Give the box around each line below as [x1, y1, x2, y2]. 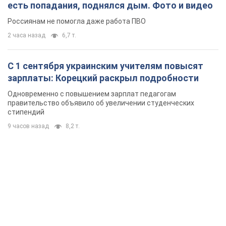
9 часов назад [8, 122, 49, 130]
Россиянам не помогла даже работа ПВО [8, 17, 146, 25]
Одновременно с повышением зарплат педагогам [8, 89, 176, 98]
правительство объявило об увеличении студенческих [8, 98, 194, 107]
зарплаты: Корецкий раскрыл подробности [8, 72, 199, 83]
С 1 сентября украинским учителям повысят [8, 60, 203, 71]
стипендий [8, 107, 44, 116]
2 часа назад [8, 31, 45, 39]
